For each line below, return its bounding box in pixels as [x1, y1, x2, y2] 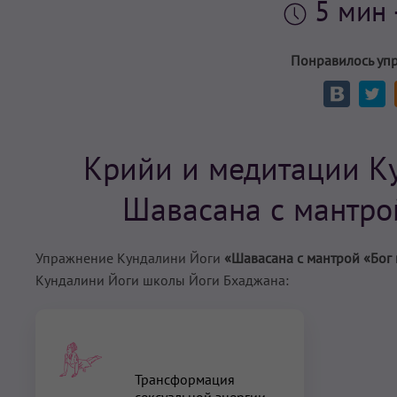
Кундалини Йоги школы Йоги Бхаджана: [35, 270, 289, 289]
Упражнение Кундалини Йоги [35, 248, 224, 267]
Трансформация [135, 370, 236, 388]
